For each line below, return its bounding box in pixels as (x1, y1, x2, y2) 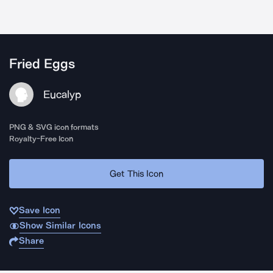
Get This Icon (110, 168, 163, 179)
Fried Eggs (9, 56, 76, 72)
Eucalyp (43, 88, 81, 101)
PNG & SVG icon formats (9, 122, 99, 132)
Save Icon (19, 205, 60, 216)
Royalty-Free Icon (9, 134, 74, 143)
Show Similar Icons (19, 220, 101, 231)
